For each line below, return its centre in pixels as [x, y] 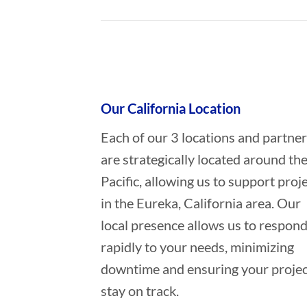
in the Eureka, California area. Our [200, 202]
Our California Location [170, 108]
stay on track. [139, 290]
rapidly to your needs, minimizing [197, 246]
